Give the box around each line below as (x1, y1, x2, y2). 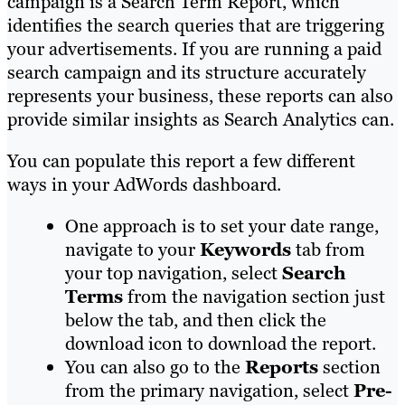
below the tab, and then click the (65, 308, 326, 333)
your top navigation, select (65, 261, 282, 286)
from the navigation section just (123, 285, 385, 309)
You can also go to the (65, 355, 245, 380)
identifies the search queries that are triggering (7, 14, 384, 38)
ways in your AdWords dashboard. (7, 173, 281, 197)
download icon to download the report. (65, 332, 376, 356)
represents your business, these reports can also (7, 84, 393, 108)
